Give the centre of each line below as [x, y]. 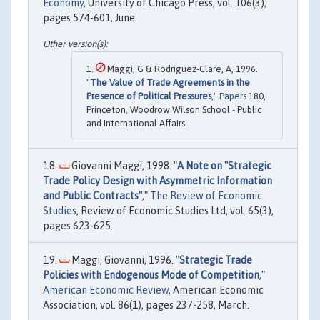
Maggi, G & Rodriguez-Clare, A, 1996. [181, 69]
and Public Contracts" [92, 195]
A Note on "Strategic [224, 165]
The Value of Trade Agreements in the [170, 82]
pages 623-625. [78, 225]
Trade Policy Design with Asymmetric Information [157, 180]
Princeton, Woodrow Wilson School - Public [174, 109]
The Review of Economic [206, 195]
